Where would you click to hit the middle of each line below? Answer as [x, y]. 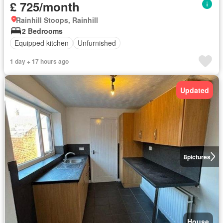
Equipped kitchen [42, 43]
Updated [195, 90]
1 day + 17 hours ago [39, 61]
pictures [199, 157]
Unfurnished [97, 43]
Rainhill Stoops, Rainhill [57, 20]
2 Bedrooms [42, 31]
